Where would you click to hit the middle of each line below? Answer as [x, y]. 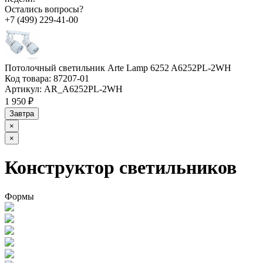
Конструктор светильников [121, 168]
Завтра [22, 113]
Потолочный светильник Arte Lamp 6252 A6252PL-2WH [118, 68]
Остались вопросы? [44, 9]
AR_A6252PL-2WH [82, 89]
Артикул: [23, 89]
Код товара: [28, 78]
